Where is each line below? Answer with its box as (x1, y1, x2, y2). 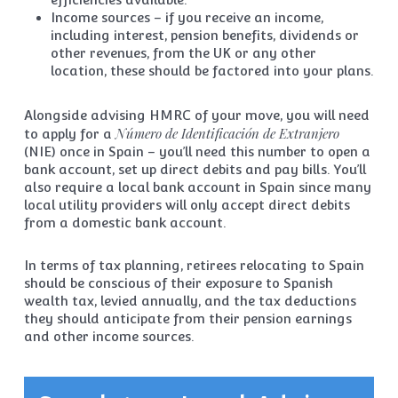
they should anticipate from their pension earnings (23, 311, 352, 326)
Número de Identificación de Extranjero (115, 124, 339, 142)
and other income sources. (23, 329, 194, 344)
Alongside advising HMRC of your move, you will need (23, 107, 370, 123)
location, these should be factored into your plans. (50, 63, 373, 78)
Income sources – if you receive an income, (50, 10, 323, 25)
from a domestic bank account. (23, 215, 226, 230)
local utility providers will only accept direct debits (23, 197, 350, 212)
